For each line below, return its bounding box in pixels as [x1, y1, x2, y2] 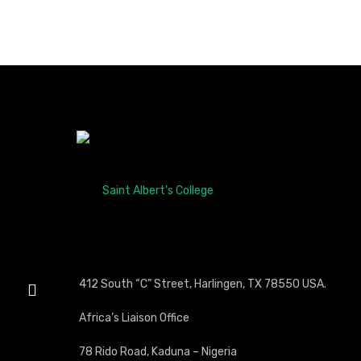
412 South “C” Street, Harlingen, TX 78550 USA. [78, 277, 326, 291]
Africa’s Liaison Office [78, 311, 189, 325]
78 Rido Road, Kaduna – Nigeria [78, 345, 237, 359]
